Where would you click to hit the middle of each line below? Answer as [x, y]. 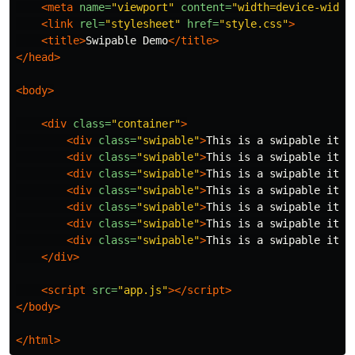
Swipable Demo [127, 41]
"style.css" [254, 24]
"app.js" [143, 290]
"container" [146, 124]
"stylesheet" [143, 24]
